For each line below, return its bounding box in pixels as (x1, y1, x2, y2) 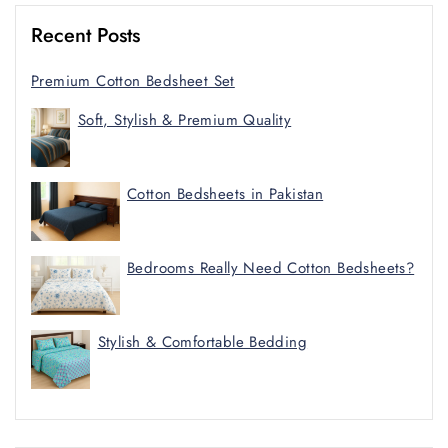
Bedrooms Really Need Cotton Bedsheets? (127, 256, 415, 279)
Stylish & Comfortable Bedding (97, 330, 308, 353)
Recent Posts (31, 20, 140, 50)
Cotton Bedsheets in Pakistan (127, 182, 324, 205)
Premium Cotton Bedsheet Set (31, 69, 235, 92)
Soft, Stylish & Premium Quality (77, 108, 292, 131)
